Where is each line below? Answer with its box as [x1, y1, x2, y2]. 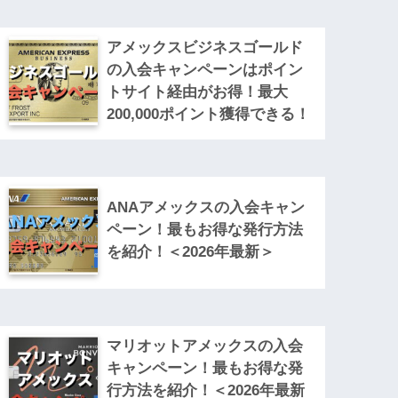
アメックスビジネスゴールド [107, 38, 304, 56]
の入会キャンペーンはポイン [107, 60, 304, 78]
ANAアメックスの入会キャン [107, 198, 306, 216]
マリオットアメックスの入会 [107, 337, 304, 354]
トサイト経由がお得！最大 [107, 83, 289, 100]
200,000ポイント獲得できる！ [107, 105, 311, 123]
